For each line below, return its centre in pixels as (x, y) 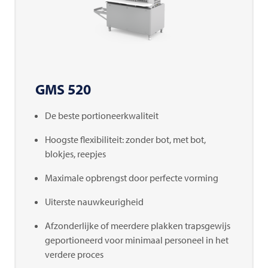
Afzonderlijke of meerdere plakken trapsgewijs (138, 226)
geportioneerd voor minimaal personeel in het (137, 240)
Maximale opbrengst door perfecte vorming (132, 178)
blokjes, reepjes (75, 154)
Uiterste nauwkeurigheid (94, 202)
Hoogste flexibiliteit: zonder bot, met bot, (125, 140)
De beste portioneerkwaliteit (102, 116)
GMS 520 (63, 89)
